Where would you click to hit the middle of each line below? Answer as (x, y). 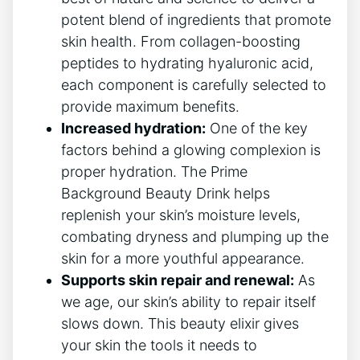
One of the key (257, 129)
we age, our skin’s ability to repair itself (188, 302)
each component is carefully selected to (194, 85)
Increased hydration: (133, 129)
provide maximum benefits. (150, 107)
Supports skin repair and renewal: (178, 280)
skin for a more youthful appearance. (183, 259)
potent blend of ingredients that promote (196, 20)
